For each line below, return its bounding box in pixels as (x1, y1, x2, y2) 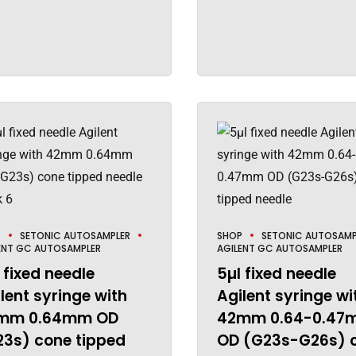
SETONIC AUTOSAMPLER (20, 228, 130, 242)
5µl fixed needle (216, 262, 336, 284)
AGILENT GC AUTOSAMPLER (216, 241, 342, 255)
